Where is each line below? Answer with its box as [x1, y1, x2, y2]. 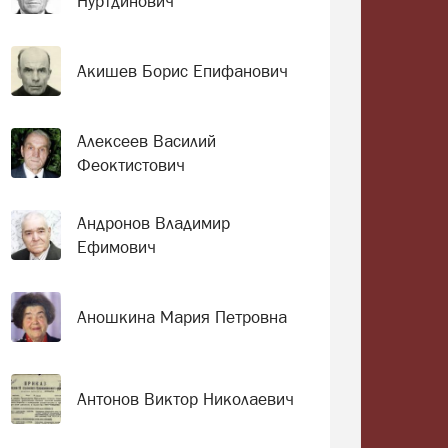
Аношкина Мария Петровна [76, 307, 287, 327]
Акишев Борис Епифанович [76, 61, 288, 81]
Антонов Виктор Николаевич [76, 389, 294, 409]
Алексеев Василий [76, 131, 216, 151]
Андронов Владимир [76, 213, 230, 233]
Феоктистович [76, 155, 185, 175]
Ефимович [76, 237, 156, 257]
